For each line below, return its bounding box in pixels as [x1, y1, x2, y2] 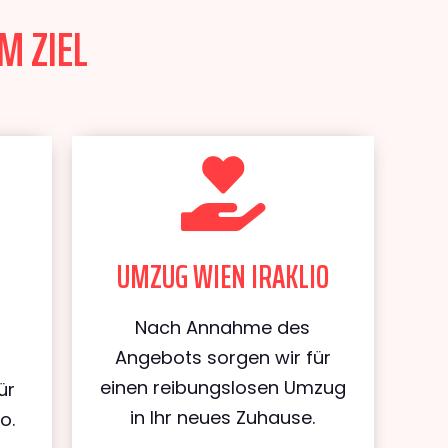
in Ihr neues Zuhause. [130, 405, 316, 430]
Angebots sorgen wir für [114, 345, 331, 370]
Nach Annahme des [135, 315, 311, 340]
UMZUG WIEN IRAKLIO [116, 252, 329, 302]
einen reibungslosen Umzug [99, 375, 346, 400]
